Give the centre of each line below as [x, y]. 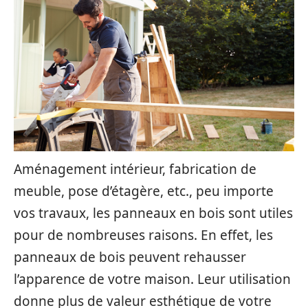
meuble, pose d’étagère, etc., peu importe [144, 191]
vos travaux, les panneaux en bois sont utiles [153, 213]
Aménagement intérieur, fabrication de [135, 169]
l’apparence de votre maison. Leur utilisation [152, 279]
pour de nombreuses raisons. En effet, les [143, 235]
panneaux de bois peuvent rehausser [130, 257]
